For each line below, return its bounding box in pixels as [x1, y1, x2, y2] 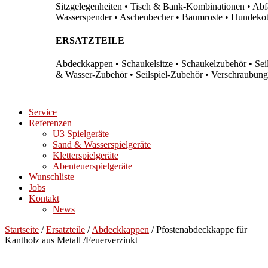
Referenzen [29, 118, 72, 129]
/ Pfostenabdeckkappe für [149, 224, 247, 235]
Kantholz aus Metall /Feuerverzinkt [5, 235, 138, 246]
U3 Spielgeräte [53, 129, 109, 139]
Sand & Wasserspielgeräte [53, 139, 151, 150]
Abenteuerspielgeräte [53, 161, 132, 172]
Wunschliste [29, 172, 74, 182]
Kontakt [29, 193, 59, 204]
